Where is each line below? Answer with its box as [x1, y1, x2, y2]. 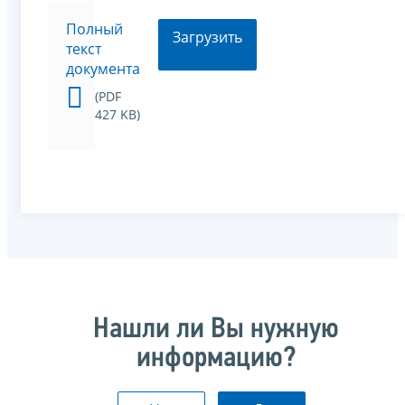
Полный [66, 19, 123, 40]
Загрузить [173, 27, 242, 48]
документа [66, 59, 140, 80]
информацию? [137, 344, 296, 374]
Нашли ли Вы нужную [93, 316, 339, 345]
